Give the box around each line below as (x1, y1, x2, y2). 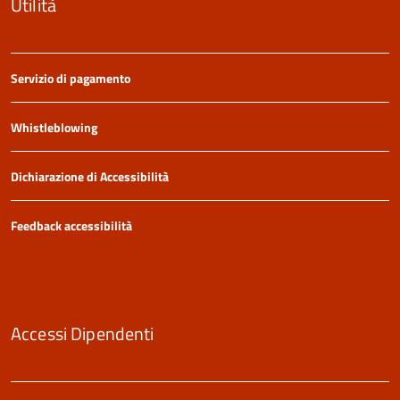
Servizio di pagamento (11, 69, 130, 88)
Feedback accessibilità (11, 216, 132, 236)
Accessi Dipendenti (11, 320, 154, 348)
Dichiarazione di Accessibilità (11, 167, 169, 187)
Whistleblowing (11, 118, 97, 137)
